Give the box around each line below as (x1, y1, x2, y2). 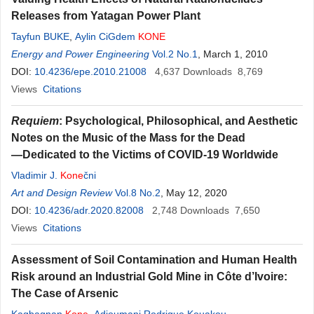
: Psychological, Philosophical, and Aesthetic (59, 115, 298, 127)
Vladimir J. (11, 170, 60, 181)
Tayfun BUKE (11, 31, 69, 42)
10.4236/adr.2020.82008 (34, 205, 144, 216)
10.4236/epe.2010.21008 (34, 66, 146, 77)
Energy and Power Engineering (11, 48, 149, 60)
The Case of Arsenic (11, 287, 118, 299)
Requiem (11, 115, 59, 127)
